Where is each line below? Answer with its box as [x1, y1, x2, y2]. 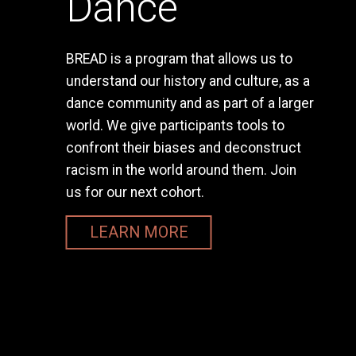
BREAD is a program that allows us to [65, 51, 292, 67]
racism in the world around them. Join [65, 162, 296, 178]
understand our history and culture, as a [65, 73, 310, 89]
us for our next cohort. [65, 184, 204, 200]
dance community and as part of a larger [65, 95, 314, 111]
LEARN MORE [89, 222, 188, 242]
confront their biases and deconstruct [65, 140, 301, 156]
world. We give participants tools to [65, 118, 284, 133]
